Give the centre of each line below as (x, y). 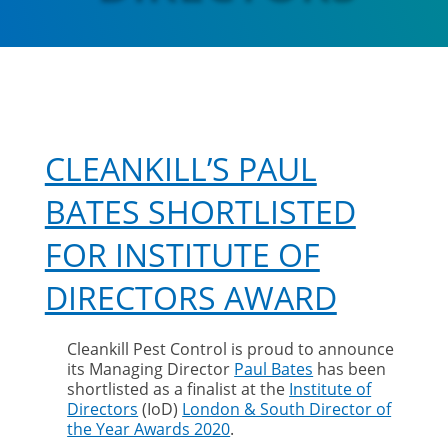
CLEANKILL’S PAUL (180, 168)
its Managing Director (151, 369)
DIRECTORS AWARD (190, 297)
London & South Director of (287, 409)
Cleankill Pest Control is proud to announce (231, 349)
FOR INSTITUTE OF (182, 254)
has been (350, 369)
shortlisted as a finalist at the (178, 389)
